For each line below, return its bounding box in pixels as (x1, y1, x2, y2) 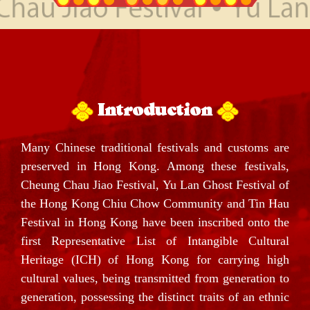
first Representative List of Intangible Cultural (21, 234, 289, 248)
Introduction (93, 103, 217, 120)
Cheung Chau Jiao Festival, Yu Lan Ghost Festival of (21, 178, 289, 192)
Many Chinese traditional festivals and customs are (21, 140, 289, 155)
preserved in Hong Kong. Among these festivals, (21, 159, 289, 174)
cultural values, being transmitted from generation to (21, 271, 289, 286)
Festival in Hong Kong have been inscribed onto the (21, 215, 289, 230)
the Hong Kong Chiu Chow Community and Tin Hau (21, 197, 289, 211)
